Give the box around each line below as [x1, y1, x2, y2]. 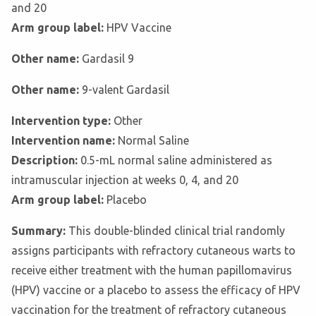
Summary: [11, 224, 68, 238]
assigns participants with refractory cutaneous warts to [11, 244, 296, 257]
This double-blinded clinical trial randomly [68, 224, 285, 238]
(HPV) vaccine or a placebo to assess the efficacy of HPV [11, 284, 300, 297]
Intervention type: [11, 114, 114, 128]
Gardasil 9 [82, 52, 134, 66]
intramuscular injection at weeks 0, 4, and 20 [11, 174, 238, 187]
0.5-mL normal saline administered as [80, 154, 272, 167]
